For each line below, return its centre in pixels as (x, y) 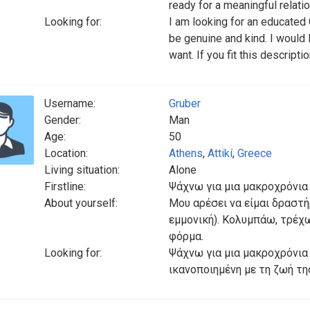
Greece (255, 153)
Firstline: (65, 186)
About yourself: (81, 203)
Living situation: (82, 170)
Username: (70, 103)
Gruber (185, 103)
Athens (186, 153)
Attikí (220, 153)
